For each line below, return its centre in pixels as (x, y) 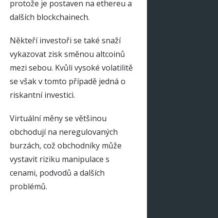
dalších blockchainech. (50, 17)
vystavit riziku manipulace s (60, 159)
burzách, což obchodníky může (66, 145)
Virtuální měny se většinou (58, 118)
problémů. (28, 186)
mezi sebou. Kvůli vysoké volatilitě (71, 67)
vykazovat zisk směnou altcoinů (67, 54)
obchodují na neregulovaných (64, 132)
